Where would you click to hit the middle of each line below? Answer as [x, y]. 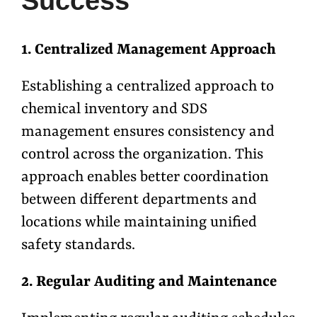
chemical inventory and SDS [114, 110]
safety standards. [78, 246]
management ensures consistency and [148, 133]
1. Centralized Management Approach [149, 51]
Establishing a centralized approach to [148, 87]
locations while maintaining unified [139, 223]
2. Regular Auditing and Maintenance [149, 283]
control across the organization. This [142, 155]
